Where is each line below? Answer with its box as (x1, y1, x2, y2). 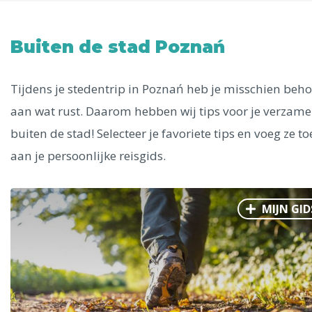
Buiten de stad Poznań (10, 36, 225, 57)
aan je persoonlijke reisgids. (10, 148, 166, 164)
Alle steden (10, 22, 109, 41)
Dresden (28, 219, 106, 239)
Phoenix (28, 114, 104, 134)
